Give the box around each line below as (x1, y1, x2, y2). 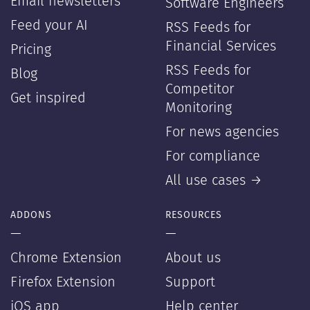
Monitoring (165, 101, 232, 115)
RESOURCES (165, 210, 222, 220)
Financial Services (165, 39, 276, 53)
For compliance (165, 149, 260, 163)
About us (165, 251, 221, 265)
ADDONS (10, 210, 52, 220)
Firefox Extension (10, 275, 116, 289)
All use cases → (165, 174, 262, 188)
